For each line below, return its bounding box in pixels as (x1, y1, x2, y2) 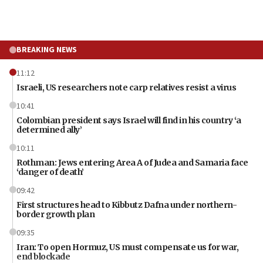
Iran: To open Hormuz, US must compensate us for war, (16, 242, 238, 253)
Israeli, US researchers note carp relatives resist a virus (16, 82, 236, 93)
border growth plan (16, 209, 95, 220)
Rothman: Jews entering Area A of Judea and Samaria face (16, 157, 248, 168)
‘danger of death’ (16, 167, 84, 178)
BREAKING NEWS (16, 44, 77, 56)
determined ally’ (16, 124, 82, 136)
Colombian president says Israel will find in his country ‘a (16, 115, 241, 126)
